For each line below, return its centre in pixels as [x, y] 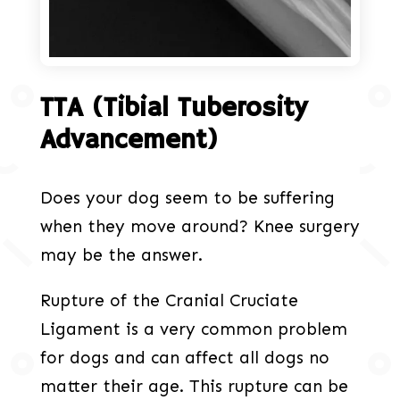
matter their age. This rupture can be [194, 387]
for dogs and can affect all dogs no [184, 358]
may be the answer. [121, 255]
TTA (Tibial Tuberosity [173, 109]
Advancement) [129, 141]
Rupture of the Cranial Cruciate [169, 301]
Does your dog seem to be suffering [187, 198]
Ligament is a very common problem [193, 329]
